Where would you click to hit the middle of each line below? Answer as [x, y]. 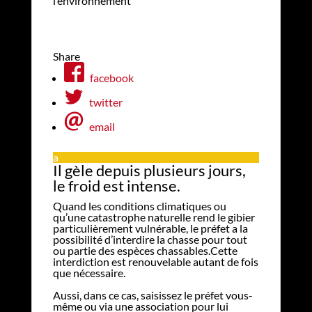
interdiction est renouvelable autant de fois [155, 261]
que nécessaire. [89, 272]
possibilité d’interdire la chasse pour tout [150, 239]
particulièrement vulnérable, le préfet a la [150, 228]
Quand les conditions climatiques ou [139, 205]
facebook [111, 77]
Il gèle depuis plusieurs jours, [149, 170]
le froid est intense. [116, 185]
